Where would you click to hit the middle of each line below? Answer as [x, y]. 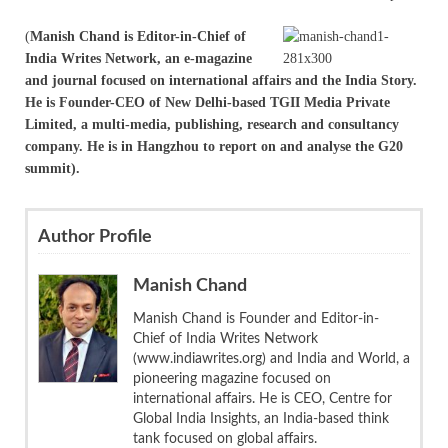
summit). [52, 168]
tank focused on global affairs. [225, 438]
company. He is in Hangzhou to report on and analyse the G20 [214, 146]
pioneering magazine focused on [232, 378]
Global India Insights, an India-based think [261, 418]
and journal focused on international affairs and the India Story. [221, 80]
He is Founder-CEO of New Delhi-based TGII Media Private [207, 102]
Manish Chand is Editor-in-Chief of [138, 36]
